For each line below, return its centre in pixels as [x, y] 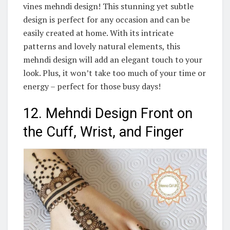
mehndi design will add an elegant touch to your [113, 59]
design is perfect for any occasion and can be [107, 19]
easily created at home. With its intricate [98, 33]
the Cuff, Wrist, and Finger [103, 132]
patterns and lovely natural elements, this [102, 46]
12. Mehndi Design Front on [108, 114]
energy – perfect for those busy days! [92, 86]
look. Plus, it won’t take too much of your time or [114, 73]
